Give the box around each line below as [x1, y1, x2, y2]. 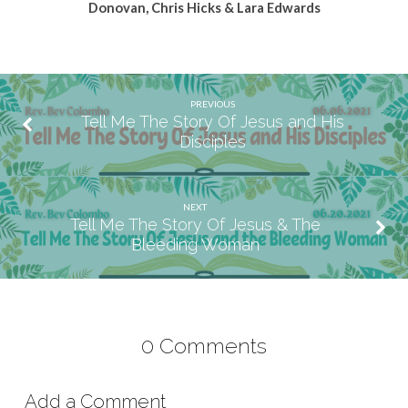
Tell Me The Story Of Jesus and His [81, 111, 345, 131]
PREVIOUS [190, 97, 236, 109]
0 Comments [141, 333, 267, 359]
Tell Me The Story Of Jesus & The [69, 215, 321, 235]
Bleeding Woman [130, 235, 260, 255]
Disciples [179, 131, 247, 151]
